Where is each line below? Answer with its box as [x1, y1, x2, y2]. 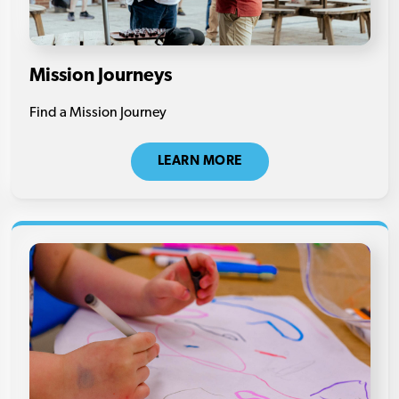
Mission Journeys [28, 67, 172, 86]
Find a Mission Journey [28, 106, 167, 121]
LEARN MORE [157, 155, 242, 169]
